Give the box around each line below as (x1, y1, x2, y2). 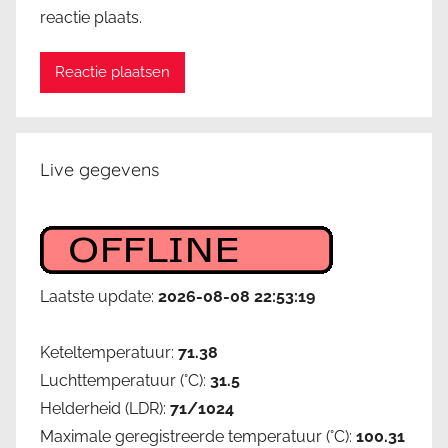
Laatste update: (40, 286, 158, 306)
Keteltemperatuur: (40, 342, 178, 362)
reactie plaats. (40, 7, 142, 27)
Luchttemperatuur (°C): (40, 370, 210, 390)
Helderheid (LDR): (40, 398, 170, 418)
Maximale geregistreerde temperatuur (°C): (40, 426, 356, 446)
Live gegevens (40, 157, 159, 181)
